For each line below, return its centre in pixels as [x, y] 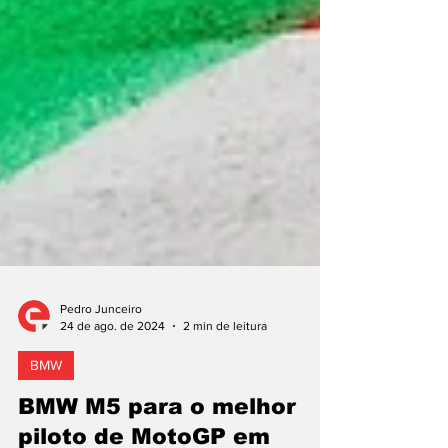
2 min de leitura [225, 355]
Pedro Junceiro [101, 339]
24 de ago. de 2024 [112, 355]
